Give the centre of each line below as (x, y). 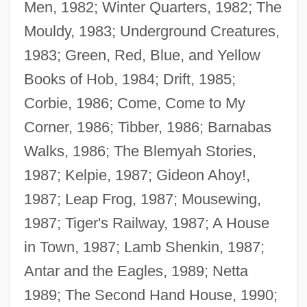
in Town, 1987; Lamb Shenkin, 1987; (144, 247)
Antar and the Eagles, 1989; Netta (136, 271)
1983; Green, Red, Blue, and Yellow (142, 55)
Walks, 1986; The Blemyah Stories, (140, 151)
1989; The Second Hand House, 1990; (150, 295)
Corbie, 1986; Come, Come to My (134, 103)
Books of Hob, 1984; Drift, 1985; (130, 79)
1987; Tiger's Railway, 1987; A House (146, 223)
